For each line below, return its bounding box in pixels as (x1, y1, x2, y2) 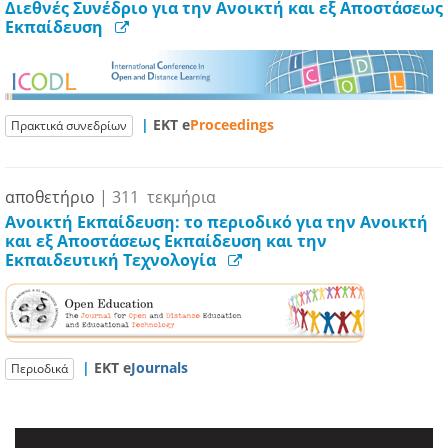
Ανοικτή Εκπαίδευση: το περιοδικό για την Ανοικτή (5, 211, 428, 234)
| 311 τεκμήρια (95, 186, 216, 209)
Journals (131, 357, 188, 377)
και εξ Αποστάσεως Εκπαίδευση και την (5, 230, 327, 253)
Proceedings (190, 114, 274, 134)
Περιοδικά (11, 360, 68, 378)
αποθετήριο (5, 186, 95, 209)
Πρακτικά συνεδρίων (11, 117, 127, 135)
